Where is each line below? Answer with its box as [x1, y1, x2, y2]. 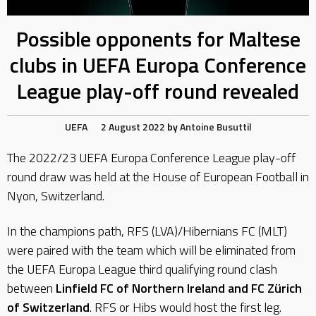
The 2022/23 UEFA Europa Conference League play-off [7, 148, 296, 168]
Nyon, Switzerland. [7, 186, 104, 206]
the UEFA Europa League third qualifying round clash [7, 259, 277, 279]
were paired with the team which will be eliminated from [7, 240, 296, 260]
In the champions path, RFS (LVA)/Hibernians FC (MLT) [7, 221, 287, 241]
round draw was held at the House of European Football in [7, 167, 309, 187]
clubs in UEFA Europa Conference [10, 49, 306, 82]
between [7, 278, 56, 298]
